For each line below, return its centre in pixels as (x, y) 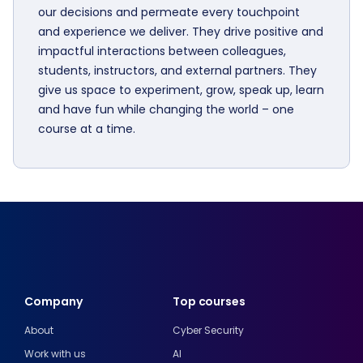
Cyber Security (208, 330)
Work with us (55, 354)
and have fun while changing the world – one (166, 109)
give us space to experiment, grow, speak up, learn (181, 90)
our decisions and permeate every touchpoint (169, 12)
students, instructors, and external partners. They (177, 70)
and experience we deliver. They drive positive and (181, 32)
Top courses (209, 301)
